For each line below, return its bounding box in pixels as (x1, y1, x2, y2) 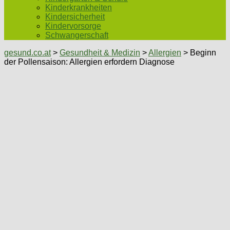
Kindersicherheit (45, 12, 105, 21)
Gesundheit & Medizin (60, 48, 140, 57)
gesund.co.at (4, 48, 51, 57)
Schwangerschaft (45, 31, 108, 40)
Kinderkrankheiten (45, 3, 112, 12)
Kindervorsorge (45, 22, 101, 30)
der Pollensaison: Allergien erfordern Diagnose (4, 57, 175, 66)
